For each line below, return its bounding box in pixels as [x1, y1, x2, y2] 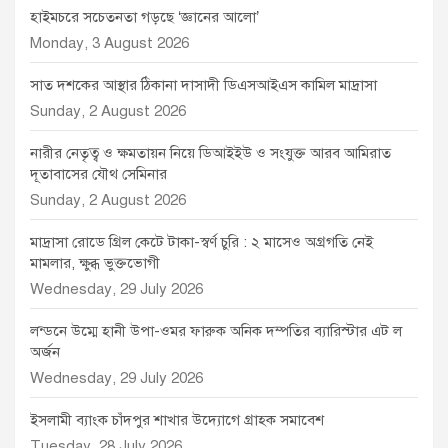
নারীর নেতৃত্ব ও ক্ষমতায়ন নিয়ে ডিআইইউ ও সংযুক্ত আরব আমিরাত [30, 144, 391, 163]
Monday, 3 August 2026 [30, 34, 189, 53]
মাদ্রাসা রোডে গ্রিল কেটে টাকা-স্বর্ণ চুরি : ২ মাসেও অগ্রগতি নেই [30, 233, 373, 252]
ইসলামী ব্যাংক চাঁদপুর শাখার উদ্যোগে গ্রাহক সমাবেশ [30, 411, 324, 430]
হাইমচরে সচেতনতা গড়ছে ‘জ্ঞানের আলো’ [30, 8, 259, 27]
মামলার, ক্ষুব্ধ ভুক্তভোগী [30, 254, 160, 273]
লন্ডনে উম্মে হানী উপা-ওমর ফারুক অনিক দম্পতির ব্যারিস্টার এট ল [30, 322, 402, 341]
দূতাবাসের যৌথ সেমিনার [30, 165, 167, 184]
